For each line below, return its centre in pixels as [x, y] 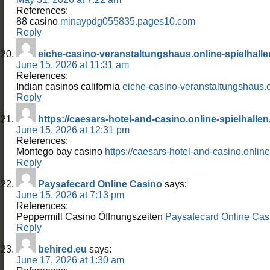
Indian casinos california [69, 86]
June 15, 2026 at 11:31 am [73, 64]
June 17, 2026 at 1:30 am [70, 260]
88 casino [38, 21]
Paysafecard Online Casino [100, 184]
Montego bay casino [61, 151]
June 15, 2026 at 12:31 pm [73, 130]
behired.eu [62, 249]
